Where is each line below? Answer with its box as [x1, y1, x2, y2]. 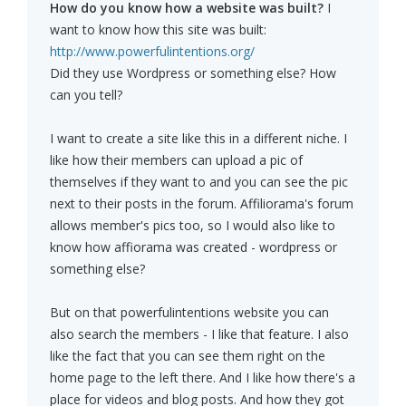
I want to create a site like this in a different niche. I [50, 130, 347, 148]
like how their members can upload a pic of [50, 151, 303, 169]
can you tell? [50, 86, 122, 104]
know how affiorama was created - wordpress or [50, 238, 337, 256]
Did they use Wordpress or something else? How [50, 64, 336, 82]
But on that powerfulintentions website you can [50, 304, 329, 322]
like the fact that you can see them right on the [50, 347, 325, 365]
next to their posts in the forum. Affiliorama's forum [50, 195, 353, 213]
